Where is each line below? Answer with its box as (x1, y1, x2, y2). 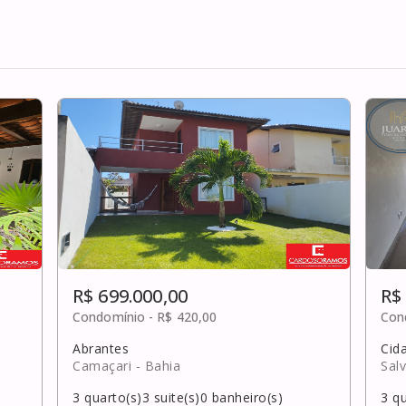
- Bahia (135, 356, 180, 374)
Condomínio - (72, 307, 158, 325)
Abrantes (72, 339, 129, 357)
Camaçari (72, 356, 131, 374)
